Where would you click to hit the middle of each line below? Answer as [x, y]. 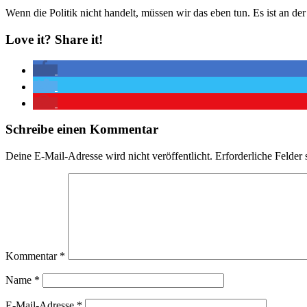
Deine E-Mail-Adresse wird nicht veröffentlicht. [109, 156]
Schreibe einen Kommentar [82, 130]
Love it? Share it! [54, 39]
